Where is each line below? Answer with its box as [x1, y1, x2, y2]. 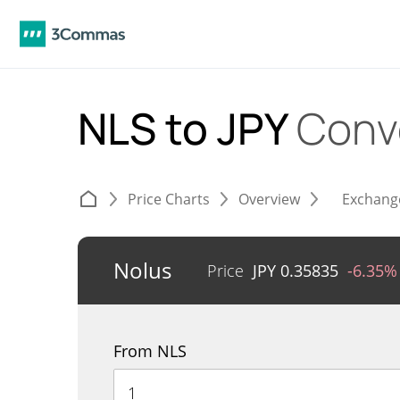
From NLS [113, 340, 187, 362]
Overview [238, 189, 300, 209]
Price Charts [128, 189, 210, 209]
